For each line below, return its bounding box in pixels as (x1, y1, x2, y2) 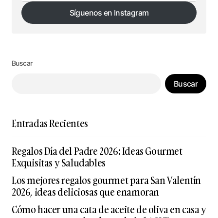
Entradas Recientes (12, 116, 88, 130)
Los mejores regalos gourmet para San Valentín (12, 173, 201, 187)
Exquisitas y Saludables (12, 156, 106, 170)
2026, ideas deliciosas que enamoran (12, 185, 160, 199)
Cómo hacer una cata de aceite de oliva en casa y (12, 202, 206, 217)
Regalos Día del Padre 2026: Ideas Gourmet (12, 144, 182, 158)
